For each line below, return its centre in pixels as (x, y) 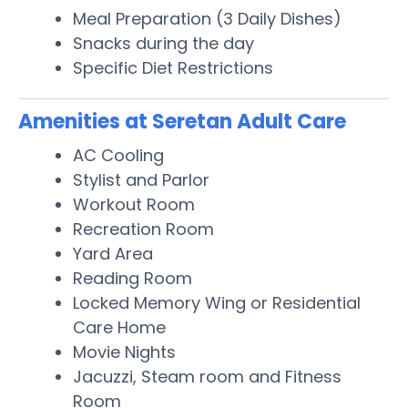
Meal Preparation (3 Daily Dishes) (207, 18)
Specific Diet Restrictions (173, 67)
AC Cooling (118, 155)
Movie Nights (124, 352)
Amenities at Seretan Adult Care (182, 121)
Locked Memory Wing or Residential (217, 302)
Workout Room (134, 204)
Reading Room (133, 278)
